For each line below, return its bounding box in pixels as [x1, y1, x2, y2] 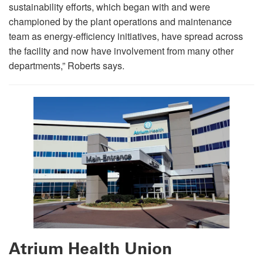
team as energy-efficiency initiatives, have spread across [9, 29, 243, 43]
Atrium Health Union [9, 238, 172, 258]
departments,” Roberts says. [9, 59, 124, 73]
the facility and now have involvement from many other [9, 44, 234, 58]
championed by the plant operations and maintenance [9, 15, 232, 29]
